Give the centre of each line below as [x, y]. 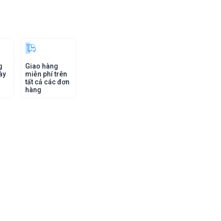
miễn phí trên [46, 74]
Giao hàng [42, 66]
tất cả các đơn [47, 82]
